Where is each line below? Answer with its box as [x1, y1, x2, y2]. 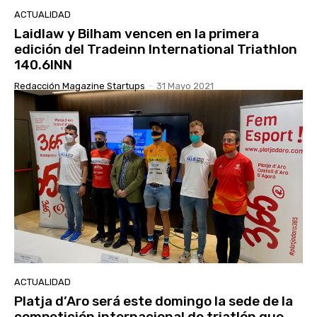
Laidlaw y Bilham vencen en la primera [14, 25, 259, 42]
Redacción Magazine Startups [14, 80, 145, 91]
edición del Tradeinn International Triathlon [14, 40, 297, 57]
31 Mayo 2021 [156, 80, 214, 91]
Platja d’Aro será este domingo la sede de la [14, 292, 293, 309]
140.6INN [14, 56, 72, 73]
